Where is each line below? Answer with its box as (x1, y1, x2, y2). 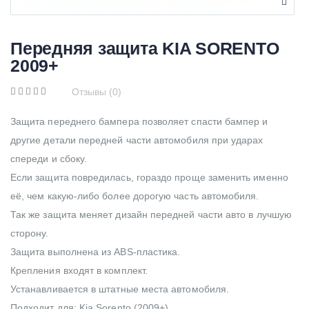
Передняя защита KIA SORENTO (10, 38, 279, 58)
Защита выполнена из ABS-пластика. (10, 246, 181, 257)
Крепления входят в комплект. (10, 264, 148, 276)
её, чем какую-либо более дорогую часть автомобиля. (10, 190, 259, 201)
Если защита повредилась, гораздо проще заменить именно (10, 171, 288, 183)
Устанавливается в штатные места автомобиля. (10, 283, 230, 295)
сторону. (10, 227, 49, 239)
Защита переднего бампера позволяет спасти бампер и (10, 115, 268, 127)
